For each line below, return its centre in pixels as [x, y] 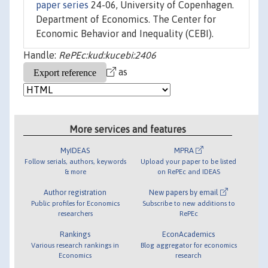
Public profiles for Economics [75, 203]
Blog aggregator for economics [188, 245]
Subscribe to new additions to [188, 203]
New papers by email [185, 192]
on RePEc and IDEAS [188, 171]
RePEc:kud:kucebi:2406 [107, 55]
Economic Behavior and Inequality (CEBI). [125, 34]
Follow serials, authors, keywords [75, 161]
